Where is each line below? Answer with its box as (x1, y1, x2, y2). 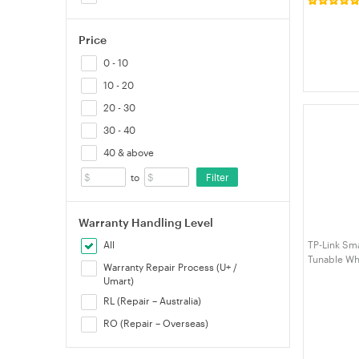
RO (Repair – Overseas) (103, 317, 209, 329)
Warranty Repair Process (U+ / (103, 261, 238, 272)
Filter (205, 171, 229, 184)
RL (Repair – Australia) (103, 295, 202, 306)
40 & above (103, 147, 154, 158)
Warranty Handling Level (79, 216, 213, 229)
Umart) (103, 275, 135, 286)
